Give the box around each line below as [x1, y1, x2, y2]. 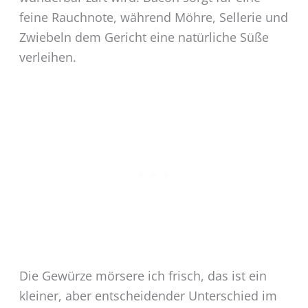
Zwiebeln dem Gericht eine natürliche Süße [19, 29, 269, 46]
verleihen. [19, 49, 76, 66]
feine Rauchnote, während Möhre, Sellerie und [19, 9, 288, 26]
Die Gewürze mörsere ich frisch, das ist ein [19, 267, 267, 284]
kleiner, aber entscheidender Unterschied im [19, 287, 277, 304]
